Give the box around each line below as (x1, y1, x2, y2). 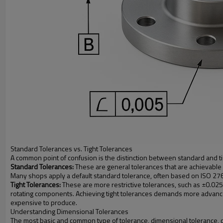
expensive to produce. (10, 197, 77, 208)
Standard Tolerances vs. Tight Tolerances (10, 143, 132, 154)
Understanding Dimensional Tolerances (10, 206, 128, 217)
